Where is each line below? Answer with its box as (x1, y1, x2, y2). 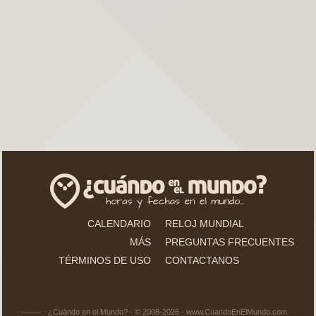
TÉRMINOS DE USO (59, 255, 151, 267)
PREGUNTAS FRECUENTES (165, 236, 294, 248)
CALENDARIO (87, 218, 151, 230)
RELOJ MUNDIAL (165, 218, 244, 230)
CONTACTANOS (165, 255, 239, 267)
